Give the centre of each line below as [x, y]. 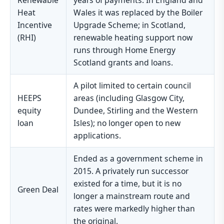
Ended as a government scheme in [138, 159]
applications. [97, 136]
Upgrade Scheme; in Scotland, [130, 25]
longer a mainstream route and [132, 196]
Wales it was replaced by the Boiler [138, 13]
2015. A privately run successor [131, 171]
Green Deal [38, 190]
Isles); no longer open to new [127, 123]
